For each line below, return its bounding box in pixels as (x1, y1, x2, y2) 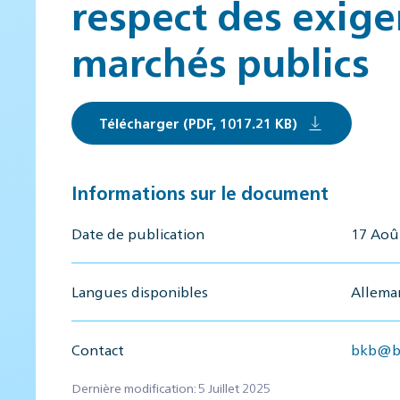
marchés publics (71, 34, 370, 86)
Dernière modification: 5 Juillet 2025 (71, 379, 271, 396)
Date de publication (71, 223, 204, 243)
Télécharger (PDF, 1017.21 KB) (99, 113, 297, 131)
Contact (71, 339, 124, 359)
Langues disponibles (71, 281, 208, 301)
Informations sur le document (71, 180, 329, 204)
